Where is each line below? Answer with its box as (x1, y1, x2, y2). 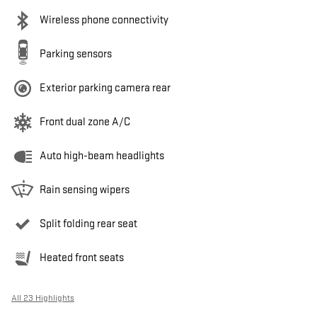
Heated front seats (40, 251, 124, 265)
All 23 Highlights (11, 292, 74, 304)
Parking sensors (40, 47, 112, 62)
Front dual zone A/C (40, 115, 130, 129)
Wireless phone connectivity (40, 13, 168, 28)
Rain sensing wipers (40, 183, 129, 197)
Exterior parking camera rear (40, 81, 171, 96)
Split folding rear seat (40, 217, 137, 231)
